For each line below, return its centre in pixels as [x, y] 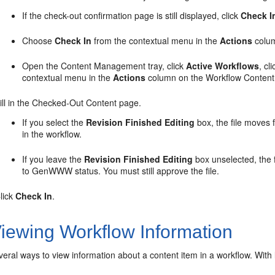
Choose [39, 41]
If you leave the [53, 159]
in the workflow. [52, 134]
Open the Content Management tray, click [104, 66]
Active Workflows [223, 66]
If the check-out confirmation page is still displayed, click [132, 15]
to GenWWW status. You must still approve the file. [121, 171]
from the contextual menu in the [156, 41]
